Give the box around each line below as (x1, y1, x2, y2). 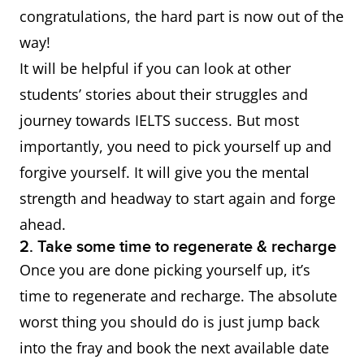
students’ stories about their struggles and (19, 84, 308, 104)
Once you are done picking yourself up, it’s (19, 260, 310, 279)
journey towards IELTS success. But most (19, 110, 299, 130)
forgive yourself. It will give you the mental (19, 162, 310, 182)
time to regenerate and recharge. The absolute (19, 286, 337, 305)
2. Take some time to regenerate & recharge (19, 237, 336, 257)
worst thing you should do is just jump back (19, 312, 319, 331)
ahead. (19, 214, 66, 234)
